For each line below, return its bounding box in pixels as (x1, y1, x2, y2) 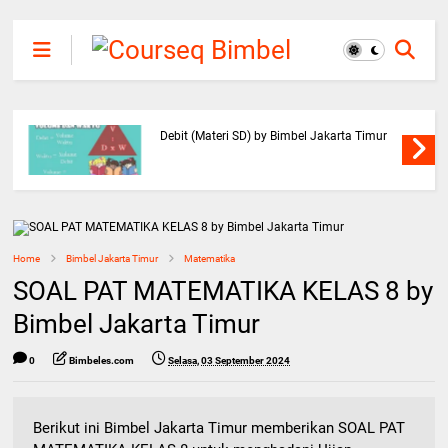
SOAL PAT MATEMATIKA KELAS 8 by (13, 276, 434, 306)
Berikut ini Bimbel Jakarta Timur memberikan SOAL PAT (33, 419, 406, 437)
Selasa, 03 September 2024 (168, 355, 291, 366)
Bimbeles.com (69, 355, 135, 366)
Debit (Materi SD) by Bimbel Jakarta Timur (159, 129, 387, 143)
